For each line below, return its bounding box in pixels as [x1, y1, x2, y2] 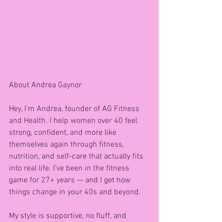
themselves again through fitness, [9, 140, 126, 150]
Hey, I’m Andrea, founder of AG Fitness [9, 104, 141, 114]
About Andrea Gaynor [9, 80, 84, 91]
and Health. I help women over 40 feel [9, 116, 139, 126]
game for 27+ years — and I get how [9, 175, 133, 186]
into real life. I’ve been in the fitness [9, 164, 131, 174]
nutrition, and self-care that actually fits [9, 152, 145, 162]
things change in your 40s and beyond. [9, 187, 141, 198]
